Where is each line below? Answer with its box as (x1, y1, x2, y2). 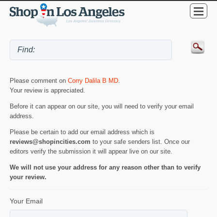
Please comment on (10, 77, 68, 85)
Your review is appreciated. (10, 87, 85, 94)
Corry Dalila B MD (68, 77, 118, 85)
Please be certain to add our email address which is (10, 128, 155, 136)
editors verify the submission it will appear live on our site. (10, 148, 172, 155)
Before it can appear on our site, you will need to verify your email (10, 103, 194, 110)
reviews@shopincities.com (10, 138, 91, 146)
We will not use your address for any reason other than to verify (10, 164, 201, 171)
